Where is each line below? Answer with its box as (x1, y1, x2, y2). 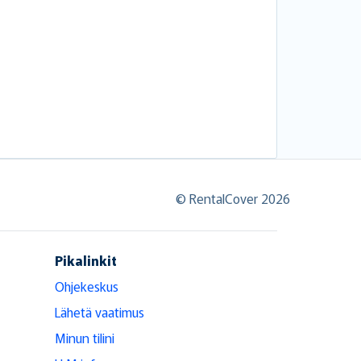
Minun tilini (55, 327, 114, 347)
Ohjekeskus (55, 276, 118, 296)
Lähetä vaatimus (55, 301, 144, 322)
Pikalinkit (55, 250, 117, 270)
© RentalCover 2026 (176, 188, 290, 208)
